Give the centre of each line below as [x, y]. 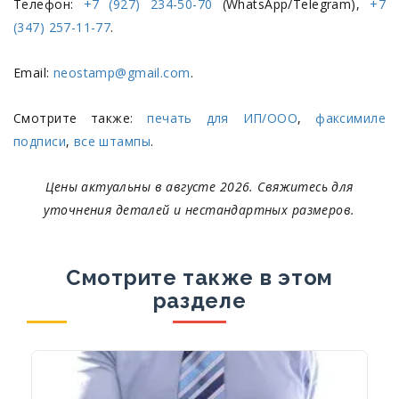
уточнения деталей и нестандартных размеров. [199, 210]
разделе [199, 301]
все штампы [112, 141]
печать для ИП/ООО [223, 118]
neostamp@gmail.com [122, 73]
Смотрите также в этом [199, 278]
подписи [40, 141]
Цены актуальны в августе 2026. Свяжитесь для [199, 187]
